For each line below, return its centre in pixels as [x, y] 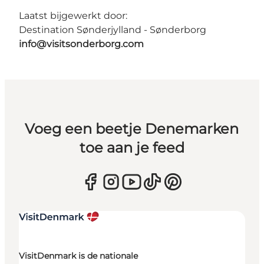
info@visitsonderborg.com [81, 44]
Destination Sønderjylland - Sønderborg [113, 30]
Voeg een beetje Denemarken [132, 129]
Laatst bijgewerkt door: [73, 16]
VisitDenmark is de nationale [78, 256]
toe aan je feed [132, 148]
